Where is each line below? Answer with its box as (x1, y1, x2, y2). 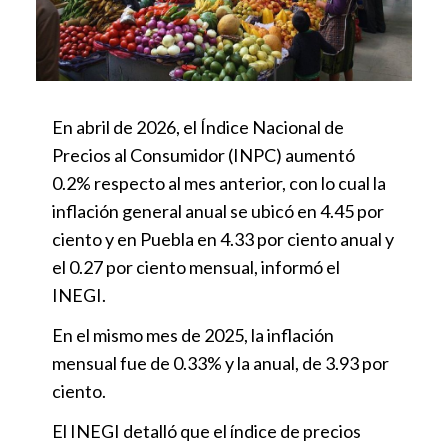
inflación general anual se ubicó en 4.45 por (52, 199, 384, 222)
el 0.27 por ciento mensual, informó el (52, 255, 340, 278)
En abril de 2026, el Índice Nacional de (52, 115, 344, 138)
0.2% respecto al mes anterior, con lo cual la (52, 171, 386, 194)
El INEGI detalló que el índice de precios (52, 419, 361, 442)
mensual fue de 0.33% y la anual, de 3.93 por (52, 351, 389, 374)
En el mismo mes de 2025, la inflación (52, 323, 334, 346)
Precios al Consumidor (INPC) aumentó (52, 143, 355, 166)
